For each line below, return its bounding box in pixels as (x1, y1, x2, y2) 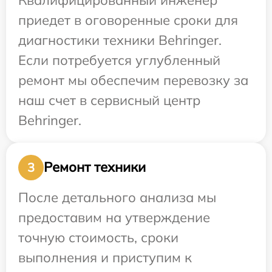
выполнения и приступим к (18, 248, 192, 266)
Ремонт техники (44, 158, 146, 176)
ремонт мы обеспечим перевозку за (18, 71, 248, 89)
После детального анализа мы (18, 188, 216, 206)
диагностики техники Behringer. (18, 31, 222, 49)
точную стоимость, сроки (18, 228, 178, 246)
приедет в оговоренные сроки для (18, 11, 238, 29)
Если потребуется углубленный (18, 51, 220, 69)
